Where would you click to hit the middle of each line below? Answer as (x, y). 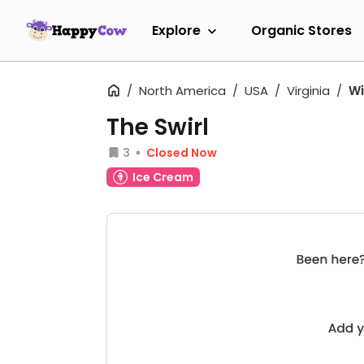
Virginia (308, 91)
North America (182, 91)
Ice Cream (163, 177)
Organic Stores (301, 30)
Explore (176, 30)
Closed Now (182, 153)
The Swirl (158, 127)
